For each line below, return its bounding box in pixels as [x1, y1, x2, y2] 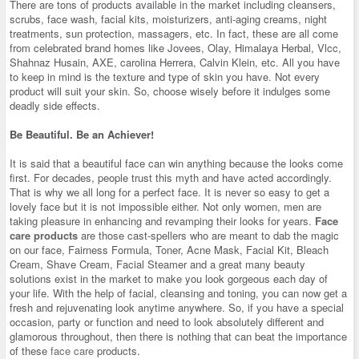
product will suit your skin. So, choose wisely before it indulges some [10, 83, 330, 99]
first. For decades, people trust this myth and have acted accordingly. [10, 169, 332, 185]
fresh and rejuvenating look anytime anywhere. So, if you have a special [10, 299, 344, 315]
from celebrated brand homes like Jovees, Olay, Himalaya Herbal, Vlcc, [10, 39, 341, 55]
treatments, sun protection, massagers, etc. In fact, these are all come [10, 25, 338, 41]
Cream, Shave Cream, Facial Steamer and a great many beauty [10, 256, 305, 272]
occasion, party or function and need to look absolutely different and [10, 313, 324, 329]
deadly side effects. [10, 97, 100, 113]
